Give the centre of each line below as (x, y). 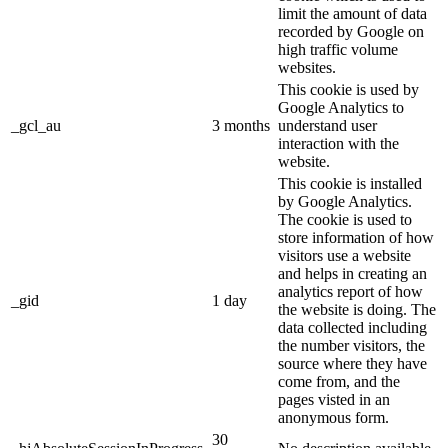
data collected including (352, 328)
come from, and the (339, 382)
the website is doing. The (357, 310)
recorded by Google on (351, 32)
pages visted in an (334, 400)
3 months (241, 126)
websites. (307, 68)
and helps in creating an (352, 274)
